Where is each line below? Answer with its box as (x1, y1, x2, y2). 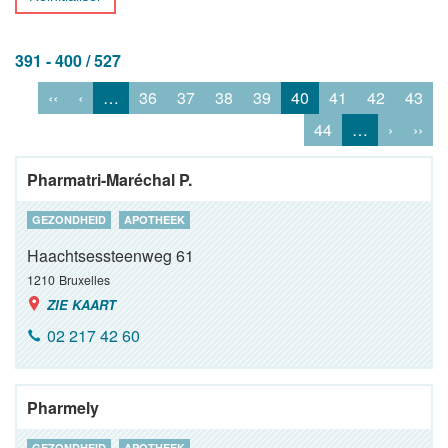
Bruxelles (59, 271, 110, 288)
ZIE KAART (47, 295, 116, 314)
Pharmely (27, 396, 99, 419)
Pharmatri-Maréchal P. (27, 168, 192, 191)
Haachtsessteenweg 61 (27, 244, 194, 267)
